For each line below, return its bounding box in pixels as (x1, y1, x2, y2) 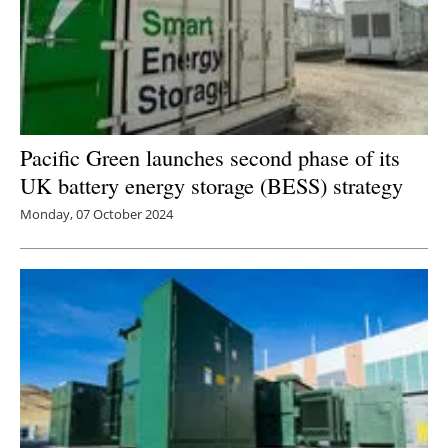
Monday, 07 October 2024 (20, 204, 173, 223)
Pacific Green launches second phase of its (20, 141, 400, 172)
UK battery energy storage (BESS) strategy (20, 169, 403, 200)
